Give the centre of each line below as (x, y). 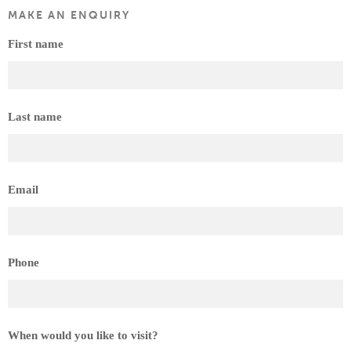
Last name (35, 116)
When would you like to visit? (83, 335)
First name (36, 43)
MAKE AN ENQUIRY (69, 16)
